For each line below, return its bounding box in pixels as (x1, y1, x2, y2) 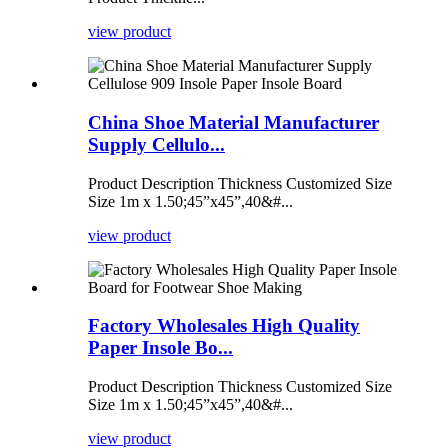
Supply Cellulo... (88, 133, 225, 155)
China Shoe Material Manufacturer (88, 111, 379, 133)
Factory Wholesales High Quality (88, 315, 360, 337)
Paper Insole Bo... (88, 337, 233, 359)
